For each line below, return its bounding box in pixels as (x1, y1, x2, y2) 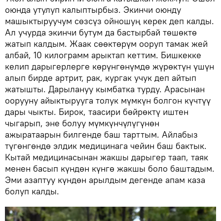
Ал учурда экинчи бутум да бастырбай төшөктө (5, 26, 197, 38)
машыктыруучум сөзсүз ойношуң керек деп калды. (5, 15, 214, 27)
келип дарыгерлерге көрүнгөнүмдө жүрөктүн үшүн (5, 60, 214, 72)
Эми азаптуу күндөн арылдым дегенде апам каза (5, 174, 205, 185)
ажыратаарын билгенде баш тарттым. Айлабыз (5, 128, 198, 140)
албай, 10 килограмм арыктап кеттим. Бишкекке (5, 49, 201, 61)
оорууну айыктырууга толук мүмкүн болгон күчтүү (5, 94, 211, 106)
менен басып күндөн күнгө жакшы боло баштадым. (5, 162, 215, 174)
